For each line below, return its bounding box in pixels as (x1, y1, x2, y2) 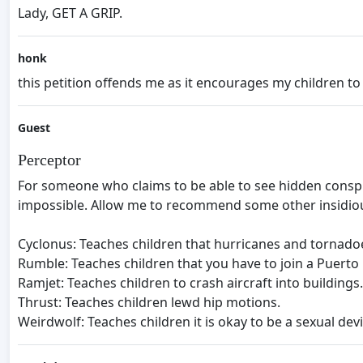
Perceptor (18, 150, 81, 169)
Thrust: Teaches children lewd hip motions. (18, 293, 280, 311)
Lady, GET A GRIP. (18, 3, 122, 22)
